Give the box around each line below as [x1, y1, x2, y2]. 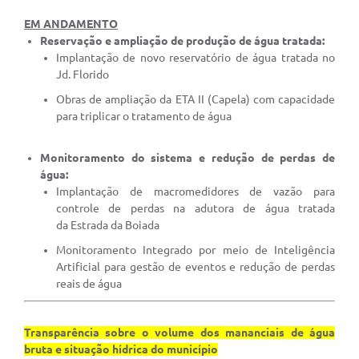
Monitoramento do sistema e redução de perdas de [40, 151, 335, 165]
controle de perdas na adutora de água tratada [56, 202, 335, 216]
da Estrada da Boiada [56, 219, 159, 232]
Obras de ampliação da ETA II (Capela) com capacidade [56, 93, 335, 107]
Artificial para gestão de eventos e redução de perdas [56, 260, 335, 274]
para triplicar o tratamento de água [56, 110, 232, 123]
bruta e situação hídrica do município [24, 343, 218, 357]
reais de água [56, 277, 122, 291]
